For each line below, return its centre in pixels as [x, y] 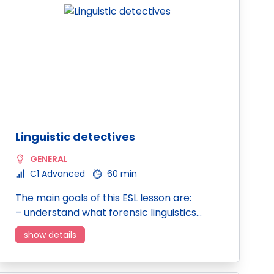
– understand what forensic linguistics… [109, 213]
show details [50, 235]
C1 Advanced [57, 174]
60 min [122, 174]
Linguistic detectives [75, 137]
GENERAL [49, 159]
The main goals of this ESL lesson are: [103, 198]
